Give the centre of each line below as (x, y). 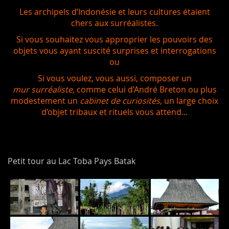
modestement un (45, 100)
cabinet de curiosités (120, 100)
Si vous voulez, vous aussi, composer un (114, 78)
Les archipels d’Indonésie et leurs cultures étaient (114, 12)
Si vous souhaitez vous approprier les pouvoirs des (114, 39)
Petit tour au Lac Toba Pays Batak (72, 161)
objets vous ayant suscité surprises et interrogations (114, 50)
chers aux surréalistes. (114, 23)
